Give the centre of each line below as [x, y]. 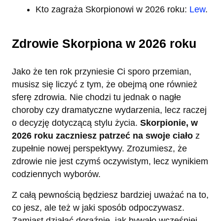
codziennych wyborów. [56, 174]
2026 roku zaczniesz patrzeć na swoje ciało [102, 136]
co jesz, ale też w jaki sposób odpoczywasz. [98, 208]
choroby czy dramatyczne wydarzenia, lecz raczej [109, 110]
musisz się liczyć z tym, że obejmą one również [105, 85]
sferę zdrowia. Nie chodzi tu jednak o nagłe [96, 97]
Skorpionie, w [169, 123]
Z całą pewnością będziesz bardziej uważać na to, [110, 195]
